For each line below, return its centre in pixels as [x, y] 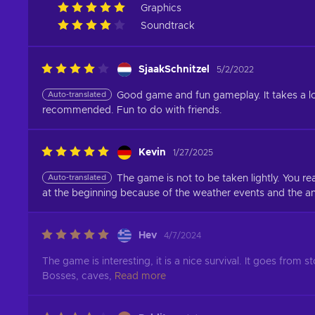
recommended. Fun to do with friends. [132, 110]
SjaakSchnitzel [174, 69]
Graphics [161, 8]
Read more [140, 276]
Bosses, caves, [77, 276]
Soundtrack [168, 26]
